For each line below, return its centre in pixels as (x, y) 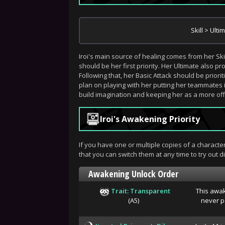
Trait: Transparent (140, 191)
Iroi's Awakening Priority (150, 119)
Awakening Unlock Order (133, 174)
